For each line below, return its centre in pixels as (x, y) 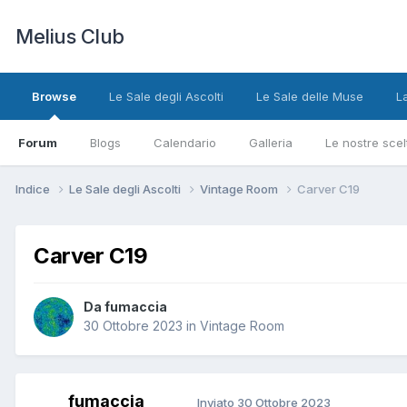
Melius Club (70, 36)
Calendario (185, 143)
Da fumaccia (125, 307)
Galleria (271, 143)
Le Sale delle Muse (310, 96)
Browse (54, 96)
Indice (34, 189)
